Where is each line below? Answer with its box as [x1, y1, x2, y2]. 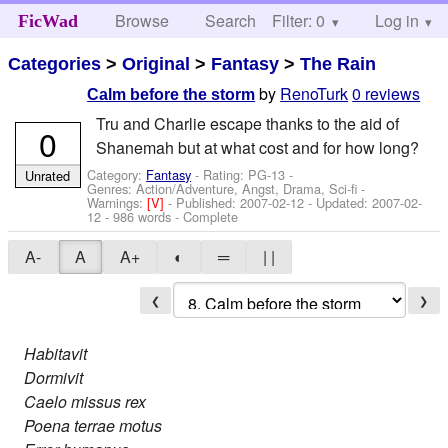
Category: [87, 164, 147, 184]
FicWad [17, 11, 78, 31]
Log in [374, 9, 419, 32]
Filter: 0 [272, 9, 325, 32]
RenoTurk [280, 82, 349, 106]
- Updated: [304, 192, 373, 212]
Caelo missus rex [24, 390, 147, 414]
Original [122, 53, 191, 74]
